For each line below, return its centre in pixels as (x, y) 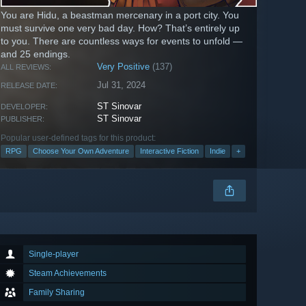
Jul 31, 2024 (122, 85)
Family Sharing (57, 293)
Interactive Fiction (169, 151)
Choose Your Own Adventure (81, 151)
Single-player (54, 254)
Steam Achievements (68, 274)
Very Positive (124, 67)
